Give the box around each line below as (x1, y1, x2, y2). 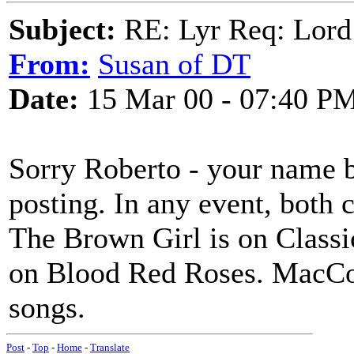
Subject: (9, 13, 116, 46)
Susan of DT (98, 47, 250, 81)
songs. (9, 291, 85, 324)
